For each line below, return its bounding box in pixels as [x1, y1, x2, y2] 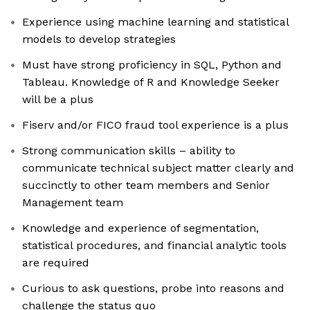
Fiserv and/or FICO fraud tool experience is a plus [22, 118, 289, 132]
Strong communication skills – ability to [22, 144, 235, 158]
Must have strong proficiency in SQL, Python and [22, 58, 282, 72]
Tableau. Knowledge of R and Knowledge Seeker [22, 75, 280, 89]
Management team [22, 196, 123, 210]
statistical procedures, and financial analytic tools [22, 239, 286, 253]
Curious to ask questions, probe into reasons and [22, 282, 284, 295]
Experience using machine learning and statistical [22, 15, 289, 29]
